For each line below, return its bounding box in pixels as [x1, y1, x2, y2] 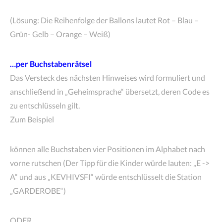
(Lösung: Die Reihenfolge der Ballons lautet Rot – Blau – [10, 15, 199, 25]
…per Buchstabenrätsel [10, 59, 92, 68]
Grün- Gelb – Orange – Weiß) [10, 29, 111, 39]
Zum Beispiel [10, 114, 54, 124]
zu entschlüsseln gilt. [10, 101, 80, 110]
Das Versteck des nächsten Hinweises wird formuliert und [10, 73, 205, 82]
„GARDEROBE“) [10, 186, 66, 195]
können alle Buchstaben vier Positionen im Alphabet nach [10, 144, 205, 154]
